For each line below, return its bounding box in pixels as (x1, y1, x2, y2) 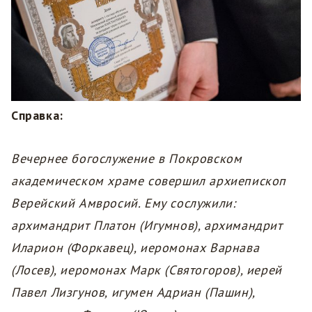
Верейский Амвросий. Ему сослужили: (11, 195, 236, 212)
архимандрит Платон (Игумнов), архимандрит (11, 217, 283, 234)
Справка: (11, 107, 63, 124)
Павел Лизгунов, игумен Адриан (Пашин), (11, 284, 255, 301)
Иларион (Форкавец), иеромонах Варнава (11, 240, 260, 256)
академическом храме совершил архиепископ (11, 173, 287, 189)
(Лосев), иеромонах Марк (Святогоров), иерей (11, 262, 282, 279)
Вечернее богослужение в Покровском (11, 150, 242, 167)
